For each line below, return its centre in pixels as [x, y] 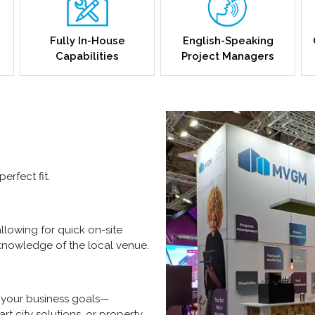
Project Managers [228, 57]
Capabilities [87, 57]
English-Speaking [228, 41]
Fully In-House [87, 41]
